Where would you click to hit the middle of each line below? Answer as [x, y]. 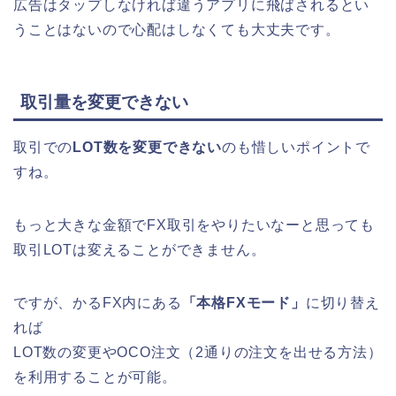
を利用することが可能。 [95, 377]
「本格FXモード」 [244, 303]
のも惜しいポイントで [297, 148]
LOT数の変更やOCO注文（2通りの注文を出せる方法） [198, 353]
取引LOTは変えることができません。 [140, 250]
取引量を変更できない [104, 103]
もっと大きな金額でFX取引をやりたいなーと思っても [194, 225]
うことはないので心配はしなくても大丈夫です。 [177, 29]
